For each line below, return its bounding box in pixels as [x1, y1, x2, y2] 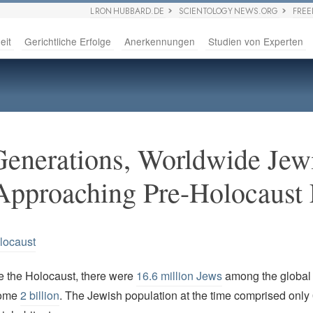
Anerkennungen [124, 34, 195, 48]
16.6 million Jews [136, 268, 222, 284]
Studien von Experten [208, 34, 303, 48]
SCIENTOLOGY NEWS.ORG [179, 5, 279, 17]
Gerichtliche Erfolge [24, 34, 111, 48]
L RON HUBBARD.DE [90, 5, 165, 17]
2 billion [20, 287, 59, 304]
